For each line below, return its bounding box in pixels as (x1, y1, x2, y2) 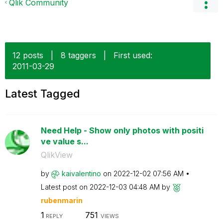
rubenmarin (40, 196, 83, 205)
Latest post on (40, 183, 90, 191)
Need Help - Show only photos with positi (40, 125, 204, 135)
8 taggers (61, 50, 96, 60)
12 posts (12, 50, 43, 60)
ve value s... (40, 136, 89, 146)
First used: (113, 50, 152, 60)
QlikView (40, 150, 73, 160)
